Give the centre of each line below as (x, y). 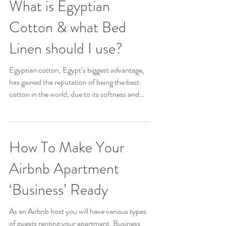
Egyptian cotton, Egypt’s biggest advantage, (77, 100)
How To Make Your (67, 178)
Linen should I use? (66, 79)
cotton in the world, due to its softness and (74, 124)
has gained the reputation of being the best (74, 112)
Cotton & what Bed (68, 58)
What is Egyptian (60, 36)
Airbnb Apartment (64, 199)
